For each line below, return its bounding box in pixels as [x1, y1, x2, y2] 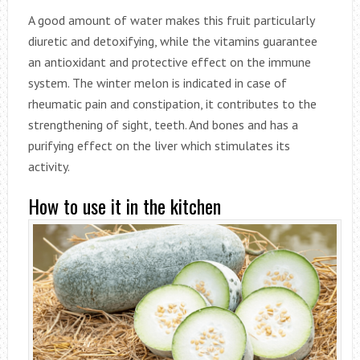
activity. [27, 157, 70, 174]
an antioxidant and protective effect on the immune [27, 53, 311, 70]
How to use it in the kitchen [27, 190, 221, 220]
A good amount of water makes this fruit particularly [27, 11, 314, 28]
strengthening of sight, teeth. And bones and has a [27, 116, 298, 133]
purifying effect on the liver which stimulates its [27, 137, 290, 153]
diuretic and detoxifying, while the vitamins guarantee [27, 32, 317, 49]
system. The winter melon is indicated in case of [27, 74, 287, 91]
